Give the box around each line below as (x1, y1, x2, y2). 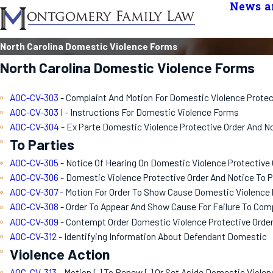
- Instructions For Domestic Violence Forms (62, 105, 239, 118)
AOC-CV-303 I (9, 105, 63, 118)
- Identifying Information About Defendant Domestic (56, 230, 267, 242)
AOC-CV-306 (9, 171, 58, 183)
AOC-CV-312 (9, 230, 57, 242)
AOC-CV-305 (9, 157, 58, 169)
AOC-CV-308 (9, 200, 58, 213)
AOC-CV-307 (9, 186, 58, 198)
